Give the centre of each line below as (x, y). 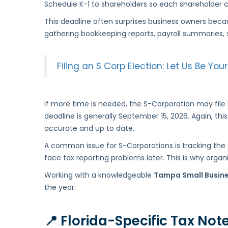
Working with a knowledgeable (99, 175)
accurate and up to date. (89, 129)
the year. (60, 188)
